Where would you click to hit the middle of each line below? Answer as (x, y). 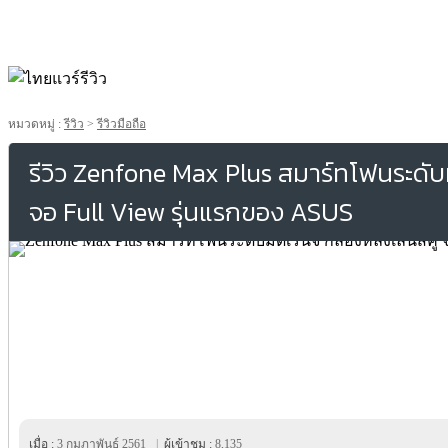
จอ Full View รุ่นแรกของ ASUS (191, 211)
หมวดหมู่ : (36, 124)
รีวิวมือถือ (121, 124)
